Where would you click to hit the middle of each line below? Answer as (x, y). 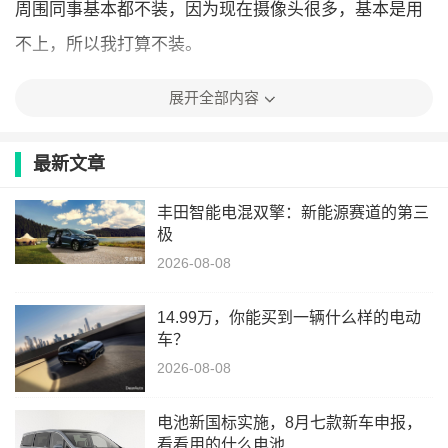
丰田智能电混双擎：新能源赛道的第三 (293, 212)
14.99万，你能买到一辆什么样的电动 (289, 317)
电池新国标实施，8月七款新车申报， (289, 422)
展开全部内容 (213, 97)
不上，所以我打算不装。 (108, 44)
